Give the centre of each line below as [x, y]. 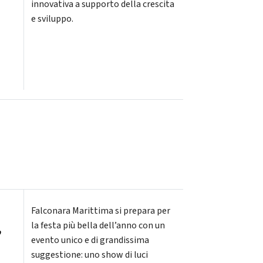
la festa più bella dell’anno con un [98, 226]
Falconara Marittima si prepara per [100, 211]
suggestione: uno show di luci [89, 255]
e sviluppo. [52, 19]
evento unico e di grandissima [90, 240]
